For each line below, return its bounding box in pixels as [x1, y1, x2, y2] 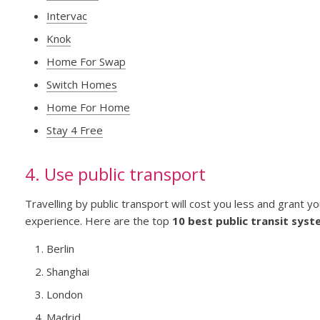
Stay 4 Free [46, 123, 103, 138]
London [46, 287, 83, 302]
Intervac [46, 9, 87, 24]
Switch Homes [46, 77, 117, 92]
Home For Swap [46, 54, 126, 69]
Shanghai [46, 264, 89, 279]
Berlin [46, 241, 74, 256]
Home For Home [46, 100, 130, 115]
